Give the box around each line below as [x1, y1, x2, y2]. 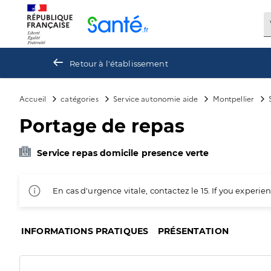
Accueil [19, 93, 47, 103]
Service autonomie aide [113, 93, 198, 103]
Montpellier [212, 93, 255, 103]
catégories [60, 93, 99, 103]
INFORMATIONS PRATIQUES [21, 226, 149, 237]
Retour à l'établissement [70, 58, 168, 68]
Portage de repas [19, 115, 185, 137]
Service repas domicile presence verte [37, 148, 209, 158]
